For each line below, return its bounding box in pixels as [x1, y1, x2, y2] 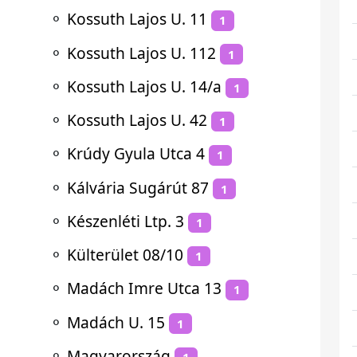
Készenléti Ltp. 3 [67, 210, 184, 232]
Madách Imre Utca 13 [67, 277, 222, 300]
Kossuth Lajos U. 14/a [67, 75, 222, 97]
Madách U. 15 [67, 311, 165, 333]
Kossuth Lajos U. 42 [67, 109, 207, 131]
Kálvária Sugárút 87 [67, 176, 209, 198]
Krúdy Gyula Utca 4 [67, 143, 205, 165]
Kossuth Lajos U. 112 [67, 41, 216, 64]
